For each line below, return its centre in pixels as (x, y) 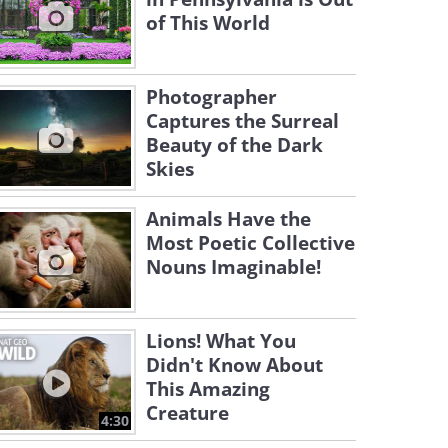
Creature (187, 413)
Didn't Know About (234, 365)
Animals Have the (228, 219)
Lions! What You (221, 341)
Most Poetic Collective (250, 243)
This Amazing (208, 389)
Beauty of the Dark (234, 145)
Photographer (211, 97)
